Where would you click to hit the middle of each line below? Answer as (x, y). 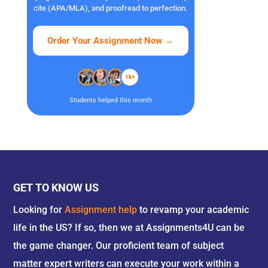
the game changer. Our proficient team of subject (119, 246)
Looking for (39, 210)
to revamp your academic (193, 210)
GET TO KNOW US (56, 188)
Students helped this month (110, 100)
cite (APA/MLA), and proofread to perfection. (110, 8)
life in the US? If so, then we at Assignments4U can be (129, 228)
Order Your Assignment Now (106, 41)
